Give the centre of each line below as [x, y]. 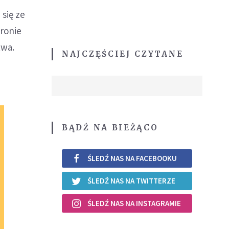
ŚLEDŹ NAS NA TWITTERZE [131, 181]
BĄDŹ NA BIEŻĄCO [110, 127]
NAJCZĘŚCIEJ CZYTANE [123, 54]
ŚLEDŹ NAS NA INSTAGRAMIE [134, 203]
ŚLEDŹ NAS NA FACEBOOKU [132, 158]
